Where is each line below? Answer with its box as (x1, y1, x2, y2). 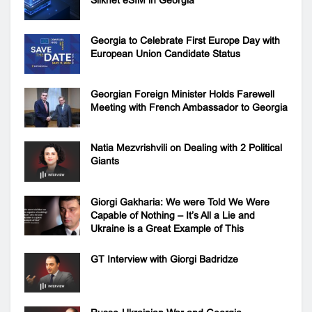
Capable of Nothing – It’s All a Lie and (91, 209, 255, 221)
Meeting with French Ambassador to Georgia (91, 102, 288, 114)
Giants (91, 155, 119, 167)
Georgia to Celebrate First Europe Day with (91, 35, 280, 47)
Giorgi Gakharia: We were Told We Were (91, 196, 270, 208)
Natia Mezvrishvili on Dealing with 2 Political (91, 142, 282, 154)
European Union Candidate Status (91, 48, 240, 60)
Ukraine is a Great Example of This (91, 222, 244, 234)
